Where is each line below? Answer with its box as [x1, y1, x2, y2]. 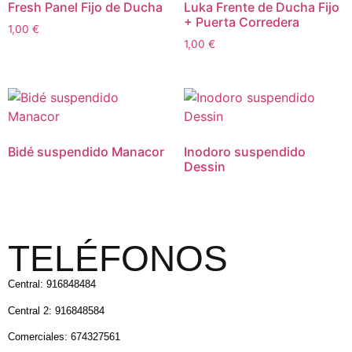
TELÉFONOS [8, 238, 228, 280]
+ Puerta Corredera [184, 13, 299, 30]
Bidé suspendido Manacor [8, 144, 164, 160]
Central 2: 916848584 [8, 304, 104, 317]
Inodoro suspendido [184, 144, 306, 160]
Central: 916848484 [8, 278, 96, 291]
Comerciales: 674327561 [8, 331, 120, 343]
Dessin [184, 159, 225, 175]
